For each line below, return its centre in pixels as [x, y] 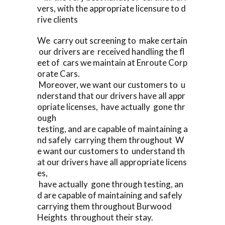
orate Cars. [59, 73]
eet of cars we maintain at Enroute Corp [112, 62]
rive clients [58, 19]
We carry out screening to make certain [112, 40]
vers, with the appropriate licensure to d [111, 8]
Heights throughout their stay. [95, 217]
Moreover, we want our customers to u [111, 84]
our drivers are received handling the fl [111, 51]
